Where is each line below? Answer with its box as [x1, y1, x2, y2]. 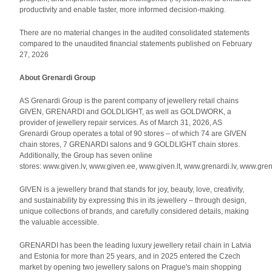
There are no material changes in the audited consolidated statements [19, 29, 250, 37]
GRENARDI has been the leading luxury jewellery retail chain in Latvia [19, 241, 252, 250]
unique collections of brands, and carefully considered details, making [19, 207, 250, 216]
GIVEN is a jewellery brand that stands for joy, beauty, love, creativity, [19, 185, 245, 194]
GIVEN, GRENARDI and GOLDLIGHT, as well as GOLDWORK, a [19, 107, 232, 116]
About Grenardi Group [19, 73, 96, 82]
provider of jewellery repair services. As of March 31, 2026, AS [19, 118, 223, 127]
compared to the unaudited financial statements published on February [19, 39, 253, 48]
